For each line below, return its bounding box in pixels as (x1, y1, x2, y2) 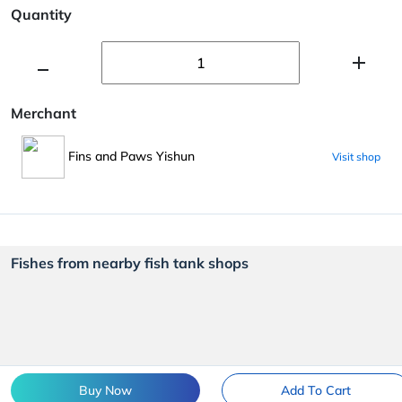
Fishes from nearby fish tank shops (11, 253, 249, 272)
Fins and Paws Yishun (65, 147, 195, 164)
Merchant (11, 103, 76, 122)
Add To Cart (280, 382, 351, 398)
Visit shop (332, 149, 380, 163)
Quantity (11, 4, 72, 23)
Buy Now (78, 382, 132, 398)
